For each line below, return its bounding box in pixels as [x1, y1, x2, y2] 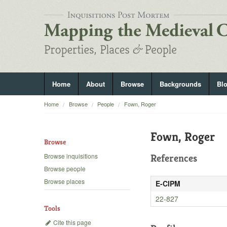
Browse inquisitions [44, 152, 98, 161]
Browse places [44, 177, 85, 186]
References [150, 152, 198, 165]
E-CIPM [155, 178, 180, 188]
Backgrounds [160, 79, 201, 89]
